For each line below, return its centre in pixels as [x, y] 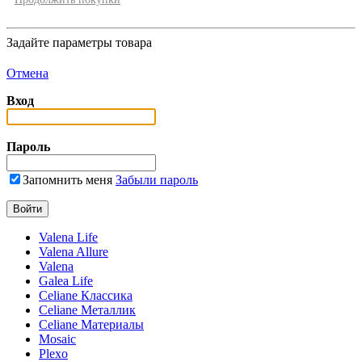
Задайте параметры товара [79, 43]
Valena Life [68, 238]
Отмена [27, 74]
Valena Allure [74, 252]
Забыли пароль [157, 180]
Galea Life [66, 281]
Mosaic [57, 339]
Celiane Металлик [87, 310]
